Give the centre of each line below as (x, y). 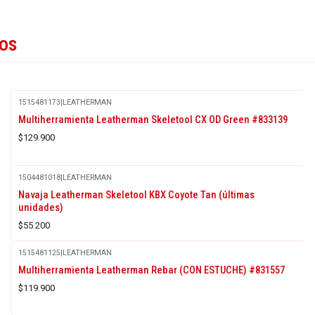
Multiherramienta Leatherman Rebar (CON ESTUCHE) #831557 (151, 270)
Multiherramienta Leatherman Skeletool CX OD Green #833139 (153, 119)
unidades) (40, 207)
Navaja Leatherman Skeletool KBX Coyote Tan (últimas (136, 194)
